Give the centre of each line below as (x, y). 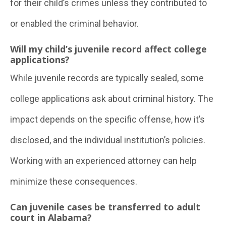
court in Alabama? (51, 217)
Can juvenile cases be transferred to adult (105, 207)
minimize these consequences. (74, 181)
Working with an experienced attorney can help (103, 161)
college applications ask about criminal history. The (112, 99)
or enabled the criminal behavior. (74, 23)
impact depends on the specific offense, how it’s (107, 119)
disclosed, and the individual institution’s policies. (108, 140)
